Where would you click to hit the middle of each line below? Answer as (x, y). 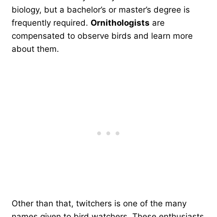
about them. (37, 49)
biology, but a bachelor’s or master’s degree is (101, 9)
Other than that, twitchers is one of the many (99, 203)
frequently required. (51, 23)
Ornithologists (120, 23)
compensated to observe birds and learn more (102, 36)
